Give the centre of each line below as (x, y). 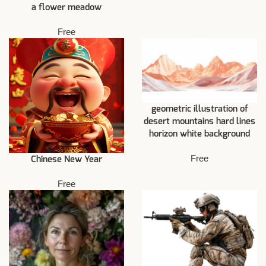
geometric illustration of (199, 109)
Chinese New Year (66, 160)
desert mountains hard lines (199, 122)
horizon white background (199, 134)
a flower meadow (66, 8)
